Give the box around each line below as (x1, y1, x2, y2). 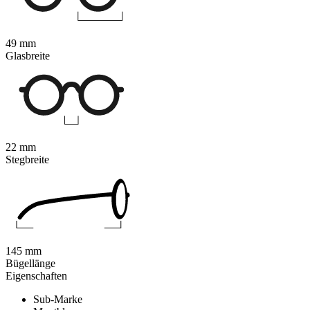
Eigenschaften (6, 269, 67, 282)
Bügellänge (6, 257, 55, 269)
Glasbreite (6, 49, 50, 62)
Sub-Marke (33, 293, 82, 305)
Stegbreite (6, 153, 49, 165)
